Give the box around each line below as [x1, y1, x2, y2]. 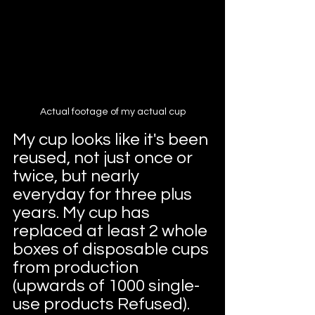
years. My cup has [13, 203, 153, 221]
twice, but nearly [13, 167, 143, 185]
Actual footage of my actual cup [39, 106, 186, 117]
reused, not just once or [13, 148, 196, 167]
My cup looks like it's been [13, 130, 212, 148]
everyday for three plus [13, 185, 195, 203]
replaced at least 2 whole [13, 221, 211, 240]
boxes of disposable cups [13, 240, 212, 258]
